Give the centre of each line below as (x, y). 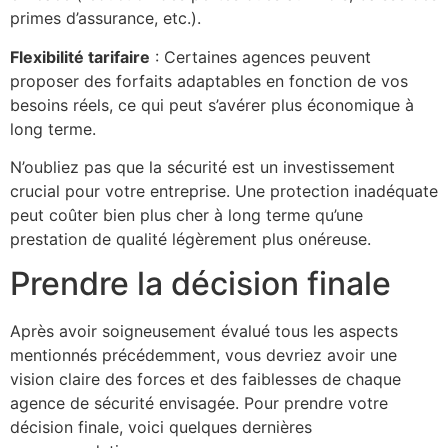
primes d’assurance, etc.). (105, 18)
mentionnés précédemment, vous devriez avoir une (203, 355)
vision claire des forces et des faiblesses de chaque (205, 379)
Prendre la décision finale (200, 284)
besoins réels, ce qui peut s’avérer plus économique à (212, 104)
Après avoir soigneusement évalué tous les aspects (204, 331)
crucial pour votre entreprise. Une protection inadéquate (224, 191)
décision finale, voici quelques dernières (161, 427)
